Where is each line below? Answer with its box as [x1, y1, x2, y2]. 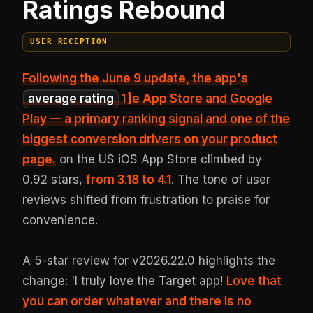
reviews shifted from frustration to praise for [22, 192, 270, 207]
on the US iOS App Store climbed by [56, 152, 263, 166]
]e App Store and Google [127, 91, 272, 105]
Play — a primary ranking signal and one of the [22, 111, 291, 126]
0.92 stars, [22, 172, 87, 187]
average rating [27, 91, 114, 105]
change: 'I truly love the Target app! [22, 273, 227, 288]
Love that [226, 273, 282, 288]
